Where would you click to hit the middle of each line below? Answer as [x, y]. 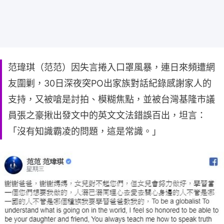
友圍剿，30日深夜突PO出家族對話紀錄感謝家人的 [110, 83]
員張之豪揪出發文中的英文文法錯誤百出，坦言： [107, 115]
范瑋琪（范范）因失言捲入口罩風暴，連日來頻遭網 [111, 67]
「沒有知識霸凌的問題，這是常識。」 [84, 131]
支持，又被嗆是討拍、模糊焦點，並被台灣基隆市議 [111, 99]
